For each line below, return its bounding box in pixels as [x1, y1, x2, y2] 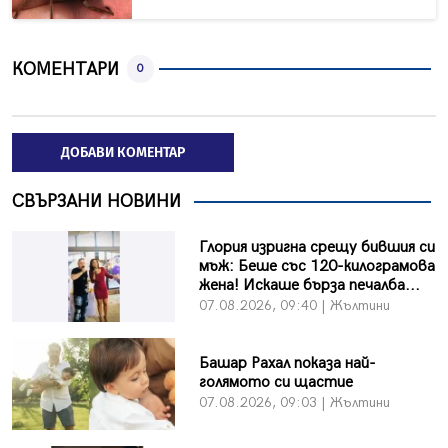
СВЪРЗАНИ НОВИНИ [12, 191, 181, 213]
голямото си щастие [198, 373, 353, 393]
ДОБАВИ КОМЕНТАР [61, 144, 185, 162]
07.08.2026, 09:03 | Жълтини [198, 394, 390, 412]
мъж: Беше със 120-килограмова [198, 256, 435, 276]
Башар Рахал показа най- [198, 354, 376, 374]
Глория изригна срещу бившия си [198, 237, 435, 257]
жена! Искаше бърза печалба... [198, 275, 420, 295]
